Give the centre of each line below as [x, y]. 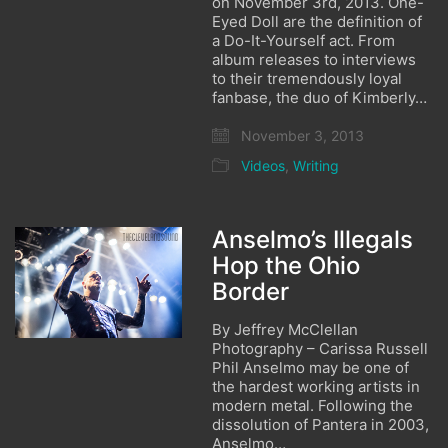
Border [251, 291]
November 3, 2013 [301, 135]
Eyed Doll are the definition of [317, 21]
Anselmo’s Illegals [313, 239]
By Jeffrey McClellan [301, 329]
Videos [263, 165]
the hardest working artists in [316, 386]
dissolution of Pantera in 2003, [321, 424]
